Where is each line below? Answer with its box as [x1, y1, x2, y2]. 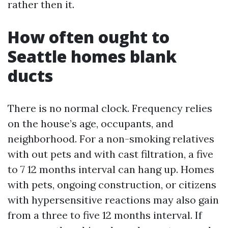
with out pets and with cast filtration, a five [8, 148, 213, 161]
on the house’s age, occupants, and [8, 117, 174, 130]
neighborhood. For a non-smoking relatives [8, 132, 214, 146]
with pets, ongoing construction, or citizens [8, 178, 216, 191]
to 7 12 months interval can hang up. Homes [8, 163, 214, 176]
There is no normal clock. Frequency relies [8, 102, 212, 115]
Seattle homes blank [8, 45, 177, 68]
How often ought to [8, 26, 169, 48]
